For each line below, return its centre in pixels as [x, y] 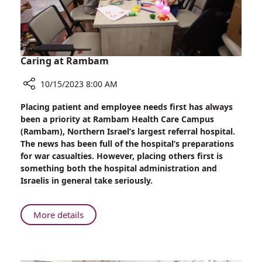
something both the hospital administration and [119, 168]
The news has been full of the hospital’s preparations [127, 144]
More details [58, 215]
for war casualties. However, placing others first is [122, 156]
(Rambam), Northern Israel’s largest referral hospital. [128, 132]
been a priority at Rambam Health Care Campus [117, 119]
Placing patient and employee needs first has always [127, 107]
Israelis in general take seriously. [87, 181]
